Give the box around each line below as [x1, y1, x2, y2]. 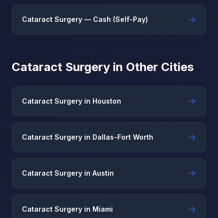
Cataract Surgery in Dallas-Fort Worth [22, 133, 153, 141]
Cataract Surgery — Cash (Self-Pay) [22, 15, 148, 23]
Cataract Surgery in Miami [22, 205, 113, 213]
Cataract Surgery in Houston [22, 97, 121, 105]
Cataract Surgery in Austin [22, 169, 114, 177]
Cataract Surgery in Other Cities [12, 60, 194, 74]
